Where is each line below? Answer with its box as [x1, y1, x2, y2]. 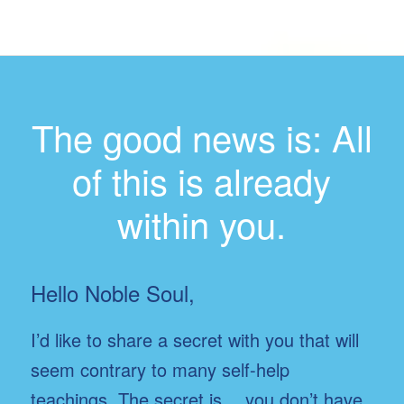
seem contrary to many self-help [30, 355, 289, 382]
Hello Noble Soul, [30, 276, 195, 308]
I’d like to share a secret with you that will [30, 326, 359, 353]
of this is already [72, 153, 332, 206]
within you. [117, 197, 287, 249]
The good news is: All [31, 110, 372, 162]
